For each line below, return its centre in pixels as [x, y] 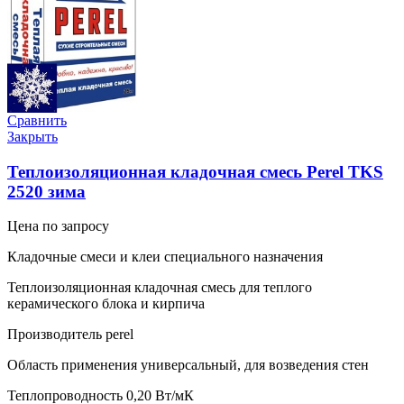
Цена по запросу [58, 226]
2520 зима [46, 191]
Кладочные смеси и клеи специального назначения [165, 257]
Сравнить [37, 120]
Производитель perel [70, 335]
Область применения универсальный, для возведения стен [188, 365]
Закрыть [32, 137]
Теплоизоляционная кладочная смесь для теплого [160, 288]
